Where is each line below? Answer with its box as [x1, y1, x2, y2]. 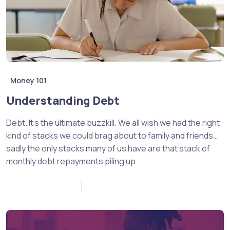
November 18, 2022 [6, 180, 73, 190]
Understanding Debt [6, 92, 120, 108]
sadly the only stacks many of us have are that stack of [6, 142, 210, 154]
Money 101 [10, 75, 47, 85]
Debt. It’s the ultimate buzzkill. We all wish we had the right [6, 117, 220, 128]
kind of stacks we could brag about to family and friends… [6, 129, 218, 141]
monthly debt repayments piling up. [6, 155, 138, 167]
